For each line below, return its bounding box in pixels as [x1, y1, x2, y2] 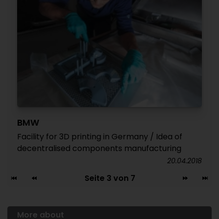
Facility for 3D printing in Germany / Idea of [17, 131, 182, 142]
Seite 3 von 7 [85, 173, 135, 184]
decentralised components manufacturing [17, 142, 181, 154]
